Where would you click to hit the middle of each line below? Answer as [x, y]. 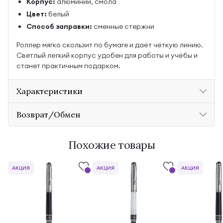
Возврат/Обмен [48, 114]
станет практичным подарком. [68, 66]
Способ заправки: [59, 26]
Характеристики [50, 91]
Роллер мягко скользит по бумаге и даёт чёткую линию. [110, 45]
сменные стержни [123, 26]
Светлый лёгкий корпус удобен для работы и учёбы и [107, 55]
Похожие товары [111, 145]
